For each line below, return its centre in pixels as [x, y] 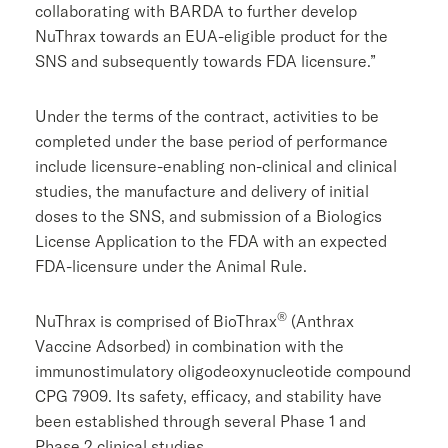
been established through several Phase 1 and [200, 420]
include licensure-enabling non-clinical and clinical [216, 165]
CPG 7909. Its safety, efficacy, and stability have [208, 395]
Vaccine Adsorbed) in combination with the [189, 345]
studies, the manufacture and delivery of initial [202, 190]
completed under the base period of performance [211, 140]
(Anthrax [320, 320]
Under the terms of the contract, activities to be [207, 115]
